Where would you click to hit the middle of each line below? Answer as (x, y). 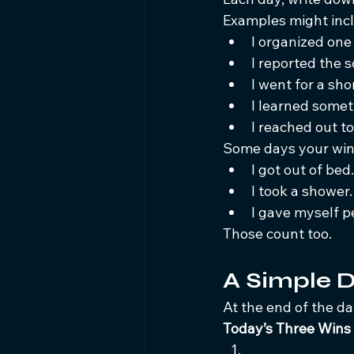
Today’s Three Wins (287, 328)
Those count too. (277, 233)
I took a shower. (302, 191)
